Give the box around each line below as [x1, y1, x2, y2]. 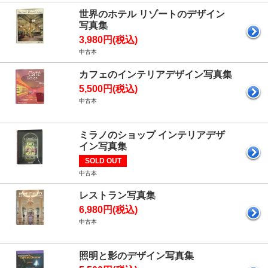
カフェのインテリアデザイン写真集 [79, 69, 232, 80]
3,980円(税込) [79, 34, 138, 45]
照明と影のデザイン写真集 [79, 250, 194, 261]
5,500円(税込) [79, 83, 138, 94]
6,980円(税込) [79, 204, 138, 215]
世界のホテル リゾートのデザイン [79, 8, 225, 19]
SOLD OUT [84, 156, 121, 165]
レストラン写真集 [79, 190, 156, 200]
